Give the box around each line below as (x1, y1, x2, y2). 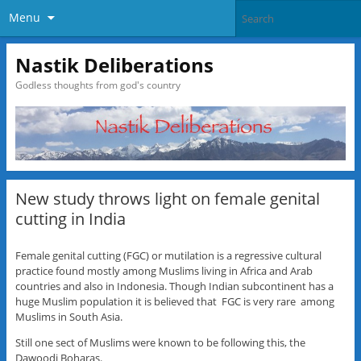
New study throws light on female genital (15, 187, 320, 210)
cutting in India (15, 207, 126, 230)
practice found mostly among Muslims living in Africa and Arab (15, 263, 313, 278)
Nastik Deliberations (15, 51, 214, 78)
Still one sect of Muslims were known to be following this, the (15, 334, 305, 350)
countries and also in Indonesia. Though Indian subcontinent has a (15, 278, 334, 293)
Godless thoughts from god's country (15, 77, 180, 92)
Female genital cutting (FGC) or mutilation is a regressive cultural (15, 247, 322, 263)
